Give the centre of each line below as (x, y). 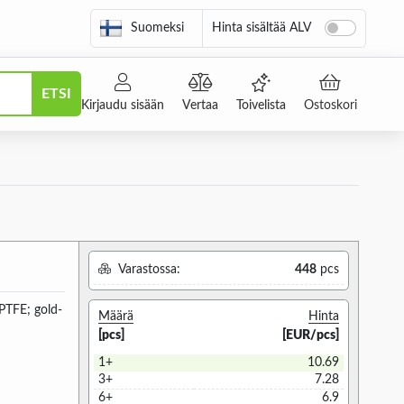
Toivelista (261, 105)
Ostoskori (330, 105)
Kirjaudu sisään (122, 105)
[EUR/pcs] (310, 336)
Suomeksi (157, 28)
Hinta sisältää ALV (261, 28)
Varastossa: (147, 269)
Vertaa (200, 105)
